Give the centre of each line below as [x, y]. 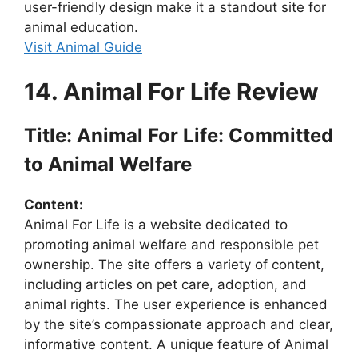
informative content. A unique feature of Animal [176, 344]
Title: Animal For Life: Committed [179, 135]
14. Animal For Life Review [171, 91]
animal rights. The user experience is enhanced [176, 304]
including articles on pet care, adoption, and [165, 284]
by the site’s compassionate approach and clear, [179, 324]
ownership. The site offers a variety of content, [174, 264]
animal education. [81, 28]
